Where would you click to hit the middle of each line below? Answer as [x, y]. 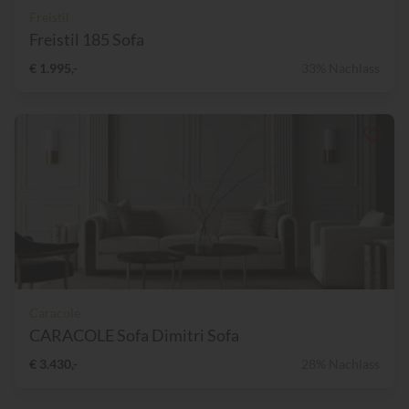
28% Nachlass [341, 364]
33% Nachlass [341, 68]
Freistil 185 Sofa [87, 40]
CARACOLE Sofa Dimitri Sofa [134, 336]
